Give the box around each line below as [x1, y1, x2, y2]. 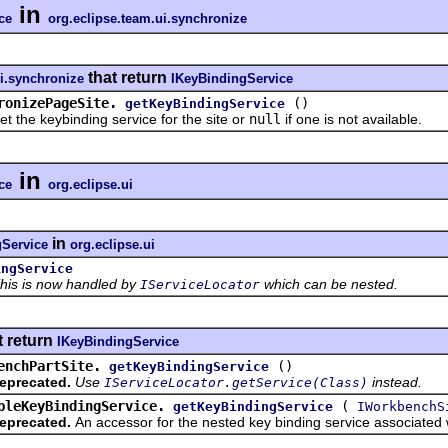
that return [84, 68, 171, 86]
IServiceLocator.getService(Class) [104, 374, 368, 390]
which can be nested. [260, 275, 398, 292]
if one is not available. [281, 110, 422, 127]
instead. [368, 373, 422, 390]
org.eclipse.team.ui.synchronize [48, 10, 247, 26]
